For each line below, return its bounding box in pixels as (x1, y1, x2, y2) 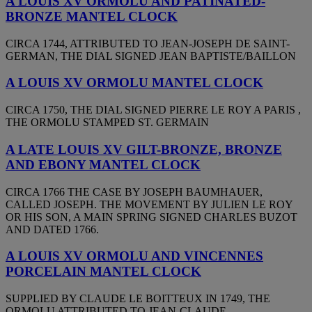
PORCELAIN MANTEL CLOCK (6, 264, 201, 279)
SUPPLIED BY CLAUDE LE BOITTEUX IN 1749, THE (6, 292, 270, 304)
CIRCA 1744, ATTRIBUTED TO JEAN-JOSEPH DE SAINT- (6, 37, 290, 49)
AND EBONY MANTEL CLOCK (6, 157, 201, 172)
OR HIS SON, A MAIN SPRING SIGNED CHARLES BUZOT (6, 210, 297, 223)
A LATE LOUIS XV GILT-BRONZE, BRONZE (6, 141, 282, 157)
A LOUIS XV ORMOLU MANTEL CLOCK (6, 75, 263, 91)
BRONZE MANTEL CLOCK (6, 8, 178, 24)
